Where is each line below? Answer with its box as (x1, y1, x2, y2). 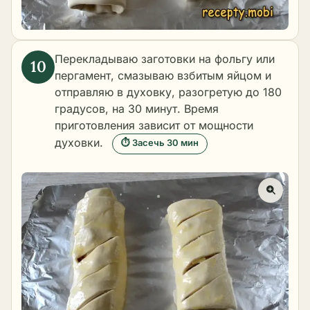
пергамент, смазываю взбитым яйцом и (55, 68, 271, 82)
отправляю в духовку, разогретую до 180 (55, 84, 282, 99)
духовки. (55, 136, 103, 150)
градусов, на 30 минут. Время (55, 101, 219, 116)
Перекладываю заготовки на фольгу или (55, 51, 275, 66)
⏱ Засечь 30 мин (121, 136, 199, 148)
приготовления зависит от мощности (55, 118, 253, 132)
